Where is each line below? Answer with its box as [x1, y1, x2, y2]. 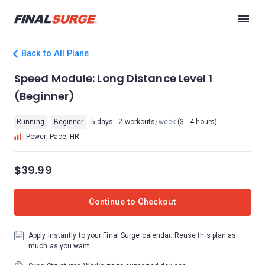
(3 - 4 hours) [175, 118, 218, 126]
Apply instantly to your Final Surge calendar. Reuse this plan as [28, 231, 237, 240]
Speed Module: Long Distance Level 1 [14, 71, 213, 86]
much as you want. [28, 242, 92, 250]
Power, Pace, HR [26, 132, 80, 141]
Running [17, 118, 44, 126]
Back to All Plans [21, 49, 89, 59]
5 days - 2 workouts [91, 118, 156, 126]
